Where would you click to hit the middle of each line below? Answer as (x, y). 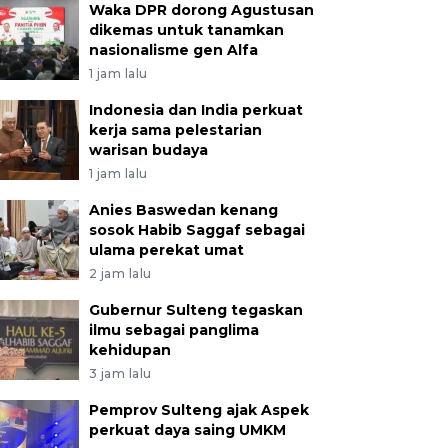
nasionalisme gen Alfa (173, 50)
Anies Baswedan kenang (183, 210)
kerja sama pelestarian (175, 130)
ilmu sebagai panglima (173, 330)
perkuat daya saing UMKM (187, 430)
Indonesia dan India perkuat (195, 110)
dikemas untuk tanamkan (186, 30)
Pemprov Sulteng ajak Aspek (198, 410)
